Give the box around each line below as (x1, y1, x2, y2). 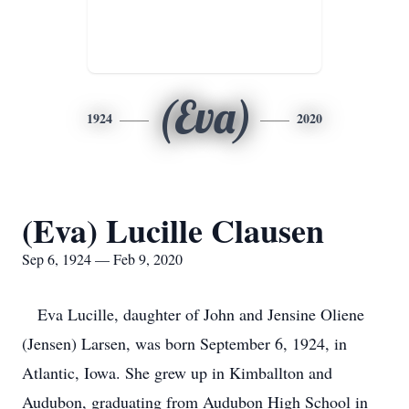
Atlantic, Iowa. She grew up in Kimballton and (22, 362, 332, 383)
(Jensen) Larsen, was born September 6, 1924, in (22, 332, 347, 354)
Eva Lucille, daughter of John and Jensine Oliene (22, 303, 364, 325)
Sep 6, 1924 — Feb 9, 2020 (22, 249, 183, 268)
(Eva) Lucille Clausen (22, 206, 324, 254)
